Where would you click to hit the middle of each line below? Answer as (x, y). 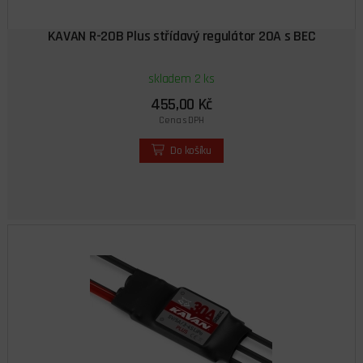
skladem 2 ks (181, 79)
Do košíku (190, 151)
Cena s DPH (181, 121)
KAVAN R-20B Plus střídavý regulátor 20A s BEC (181, 36)
